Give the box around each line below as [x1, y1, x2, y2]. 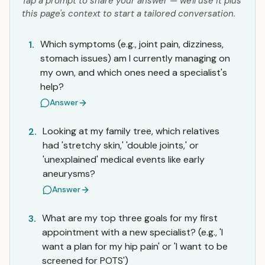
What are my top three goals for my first [42, 212, 218, 224]
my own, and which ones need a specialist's [40, 66, 227, 79]
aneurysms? [43, 167, 95, 180]
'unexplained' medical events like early [43, 153, 205, 166]
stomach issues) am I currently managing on [40, 52, 230, 64]
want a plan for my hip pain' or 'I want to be [42, 240, 228, 253]
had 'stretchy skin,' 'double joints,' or [43, 139, 199, 151]
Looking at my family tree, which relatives [43, 125, 219, 137]
